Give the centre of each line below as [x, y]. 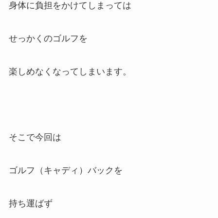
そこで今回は [35, 137]
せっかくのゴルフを [48, 38]
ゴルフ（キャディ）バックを [65, 171]
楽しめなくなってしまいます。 [70, 71]
